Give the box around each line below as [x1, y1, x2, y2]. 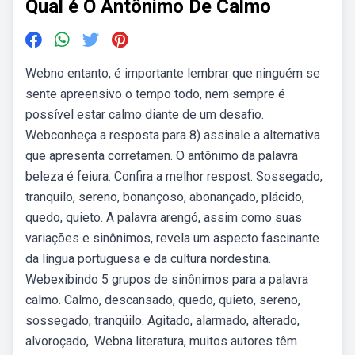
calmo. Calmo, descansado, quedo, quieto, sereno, [25, 292, 300, 307]
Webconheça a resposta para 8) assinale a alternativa [25, 128, 320, 143]
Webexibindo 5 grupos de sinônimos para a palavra [25, 272, 308, 287]
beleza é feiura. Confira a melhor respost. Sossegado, [25, 169, 323, 184]
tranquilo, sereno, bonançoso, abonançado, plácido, [25, 189, 304, 204]
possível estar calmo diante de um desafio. [25, 107, 264, 122]
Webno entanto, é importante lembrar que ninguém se [25, 66, 320, 81]
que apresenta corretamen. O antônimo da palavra [25, 148, 298, 163]
